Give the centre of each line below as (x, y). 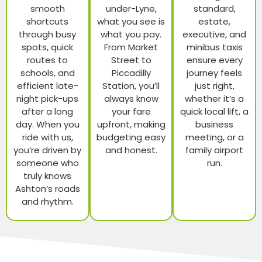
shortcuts (48, 22)
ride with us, (47, 137)
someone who (47, 163)
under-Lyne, (131, 9)
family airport (215, 150)
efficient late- (47, 86)
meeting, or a (214, 137)
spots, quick (48, 47)
